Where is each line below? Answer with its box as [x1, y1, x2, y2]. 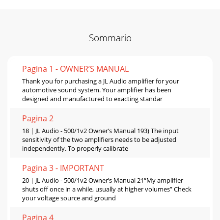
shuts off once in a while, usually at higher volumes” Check [22, 185, 192, 194]
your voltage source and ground [22, 193, 116, 203]
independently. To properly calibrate [22, 144, 128, 153]
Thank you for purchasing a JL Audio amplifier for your [22, 77, 179, 86]
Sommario [88, 31, 132, 44]
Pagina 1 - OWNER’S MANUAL [22, 63, 129, 75]
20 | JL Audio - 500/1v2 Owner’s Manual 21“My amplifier [22, 176, 183, 185]
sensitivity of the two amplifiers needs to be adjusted [22, 135, 176, 144]
